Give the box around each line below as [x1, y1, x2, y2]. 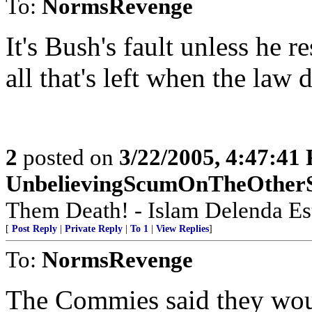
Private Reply [65, 224, 123, 234]
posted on [17, 144, 119, 170]
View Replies [156, 224, 209, 234]
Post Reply [12, 224, 57, 234]
